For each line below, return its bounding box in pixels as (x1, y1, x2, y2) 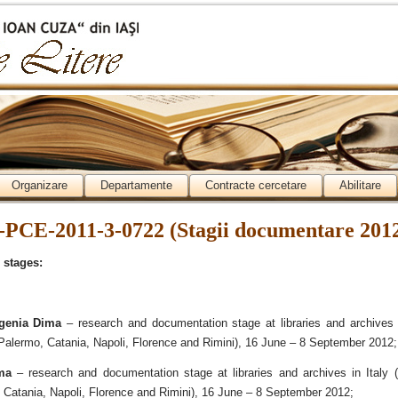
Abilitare (339, 179, 381, 192)
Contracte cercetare (205, 179, 306, 192)
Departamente (100, 179, 172, 192)
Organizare (12, 179, 68, 192)
